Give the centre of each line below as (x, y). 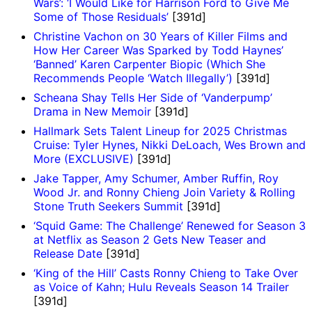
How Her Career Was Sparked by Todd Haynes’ (158, 50)
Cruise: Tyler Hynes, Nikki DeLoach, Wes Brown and (170, 145)
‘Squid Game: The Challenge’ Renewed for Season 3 (170, 225)
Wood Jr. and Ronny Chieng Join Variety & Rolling (164, 192)
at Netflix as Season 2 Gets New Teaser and (150, 239)
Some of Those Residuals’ (101, 16)
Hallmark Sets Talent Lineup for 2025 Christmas (160, 131)
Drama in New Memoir (92, 111)
